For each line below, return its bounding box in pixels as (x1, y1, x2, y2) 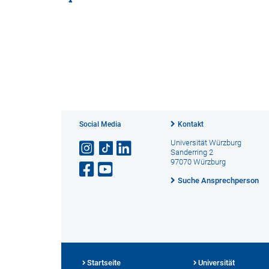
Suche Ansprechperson (177, 176, 259, 185)
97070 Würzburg (170, 157, 226, 166)
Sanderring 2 (170, 148, 213, 157)
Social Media (79, 120, 121, 128)
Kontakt (177, 120, 204, 128)
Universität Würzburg (170, 138, 241, 147)
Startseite (87, 258, 121, 267)
